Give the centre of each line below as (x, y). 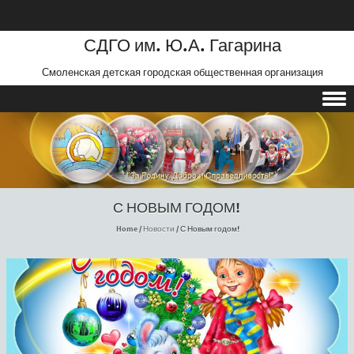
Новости (158, 230)
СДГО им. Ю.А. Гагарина (183, 47)
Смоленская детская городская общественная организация (183, 73)
